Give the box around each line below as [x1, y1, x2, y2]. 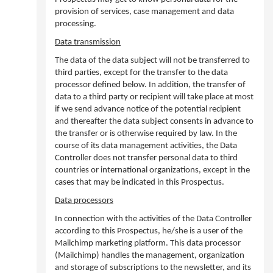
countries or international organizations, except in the [55, 166, 250, 175]
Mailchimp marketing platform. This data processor [55, 239, 241, 248]
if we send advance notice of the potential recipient [55, 105, 241, 114]
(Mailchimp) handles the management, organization [55, 251, 244, 260]
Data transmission [55, 38, 121, 47]
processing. [55, 19, 96, 29]
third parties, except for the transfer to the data [55, 68, 228, 77]
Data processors [55, 196, 113, 205]
